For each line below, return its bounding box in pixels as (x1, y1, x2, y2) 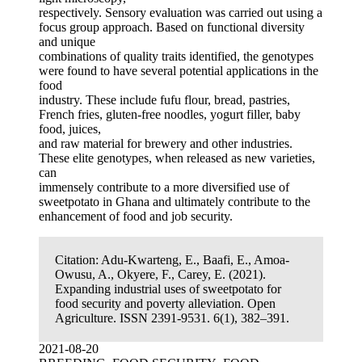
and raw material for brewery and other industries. (39, 137, 293, 151)
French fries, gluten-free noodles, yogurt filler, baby (39, 107, 301, 122)
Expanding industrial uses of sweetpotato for (55, 282, 281, 297)
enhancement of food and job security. (39, 209, 233, 224)
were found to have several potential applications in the (39, 64, 318, 78)
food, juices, (39, 122, 101, 137)
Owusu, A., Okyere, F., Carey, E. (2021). (55, 267, 266, 282)
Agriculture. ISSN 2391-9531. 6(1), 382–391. (55, 311, 289, 326)
